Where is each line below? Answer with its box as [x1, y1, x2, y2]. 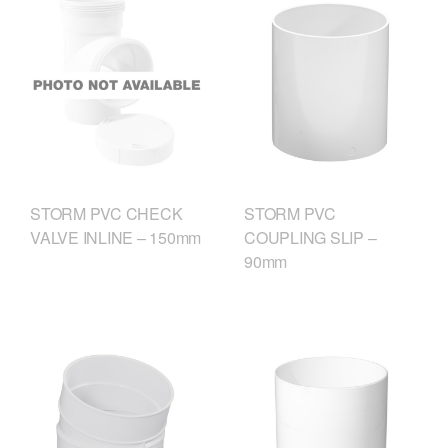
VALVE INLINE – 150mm [30, 225, 201, 249]
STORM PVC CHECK [30, 201, 183, 225]
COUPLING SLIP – [244, 225, 377, 249]
